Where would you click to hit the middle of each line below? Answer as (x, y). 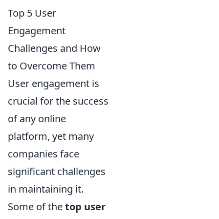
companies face (44, 154)
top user (85, 207)
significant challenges (57, 172)
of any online (37, 119)
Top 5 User (32, 13)
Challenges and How (54, 48)
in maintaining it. (46, 189)
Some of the (36, 207)
